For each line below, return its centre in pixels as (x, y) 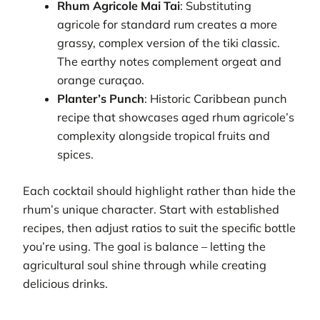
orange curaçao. (101, 80)
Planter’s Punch (101, 99)
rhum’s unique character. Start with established (151, 209)
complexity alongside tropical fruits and (164, 136)
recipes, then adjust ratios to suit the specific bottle (159, 227)
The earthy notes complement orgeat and (170, 62)
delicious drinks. (65, 283)
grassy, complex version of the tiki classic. (169, 43)
